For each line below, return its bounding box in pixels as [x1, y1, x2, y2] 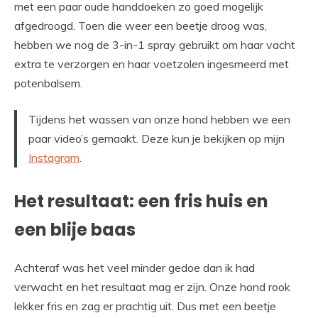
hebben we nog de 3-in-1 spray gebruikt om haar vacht [14, 37, 295, 52]
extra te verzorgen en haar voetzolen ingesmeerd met [14, 56, 289, 71]
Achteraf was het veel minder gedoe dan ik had [14, 260, 255, 275]
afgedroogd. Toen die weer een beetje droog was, [14, 18, 267, 33]
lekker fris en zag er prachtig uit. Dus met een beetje [14, 298, 276, 313]
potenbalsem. [14, 75, 82, 90]
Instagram [28, 150, 79, 165]
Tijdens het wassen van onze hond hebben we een [28, 111, 290, 126]
